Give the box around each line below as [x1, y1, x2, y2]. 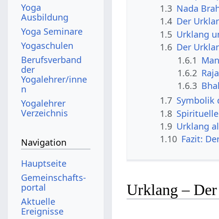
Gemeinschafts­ [21, 171, 87, 183]
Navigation [21, 136, 67, 149]
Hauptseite [21, 157, 67, 169]
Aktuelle [21, 195, 56, 207]
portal [21, 181, 46, 193]
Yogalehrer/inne [21, 73, 88, 85]
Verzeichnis [21, 107, 68, 119]
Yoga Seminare [21, 25, 83, 37]
